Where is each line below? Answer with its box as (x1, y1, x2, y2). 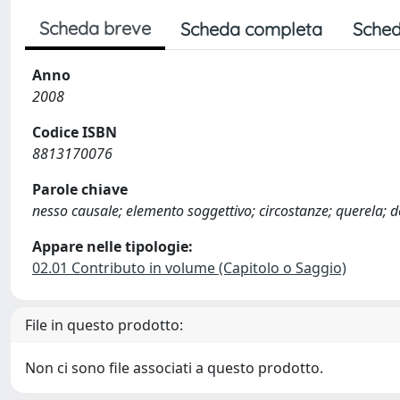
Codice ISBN (32, 122, 117, 142)
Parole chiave (32, 179, 128, 199)
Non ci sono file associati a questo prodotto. (25, 358, 323, 378)
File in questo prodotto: (25, 315, 183, 335)
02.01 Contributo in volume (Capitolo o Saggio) (32, 258, 346, 278)
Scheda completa (180, 18, 322, 40)
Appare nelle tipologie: (32, 237, 193, 256)
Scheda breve (39, 17, 151, 39)
